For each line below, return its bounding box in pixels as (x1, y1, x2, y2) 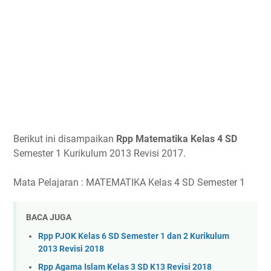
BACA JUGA (26, 212, 71, 222)
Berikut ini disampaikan (13, 132, 116, 145)
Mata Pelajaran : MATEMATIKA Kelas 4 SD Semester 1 (13, 176, 245, 188)
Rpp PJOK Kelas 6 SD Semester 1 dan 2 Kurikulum (38, 230, 229, 241)
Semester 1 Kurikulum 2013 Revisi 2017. (13, 147, 186, 159)
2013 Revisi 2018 (38, 243, 104, 254)
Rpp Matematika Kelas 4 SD (116, 132, 237, 145)
